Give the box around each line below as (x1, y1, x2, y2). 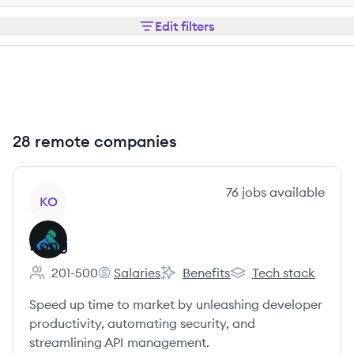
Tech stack (252, 265, 315, 281)
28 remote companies (13, 131, 177, 151)
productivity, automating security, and (29, 315, 255, 331)
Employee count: (28, 273, 127, 289)
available (266, 184, 325, 200)
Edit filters (155, 18, 215, 34)
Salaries (114, 265, 160, 281)
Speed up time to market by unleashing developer (29, 296, 322, 312)
